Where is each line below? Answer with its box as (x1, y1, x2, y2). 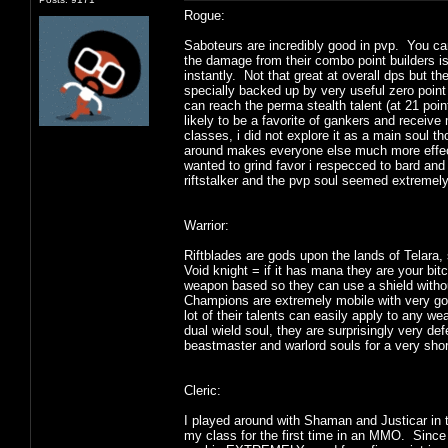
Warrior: (184, 217, 229, 233)
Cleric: (184, 382, 221, 398)
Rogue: (184, 7, 225, 23)
